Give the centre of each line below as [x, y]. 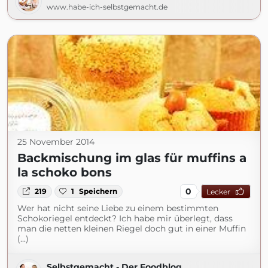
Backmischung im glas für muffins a [132, 158]
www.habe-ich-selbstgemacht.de [107, 7]
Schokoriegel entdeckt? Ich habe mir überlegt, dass [125, 218]
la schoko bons [65, 172]
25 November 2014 [56, 142]
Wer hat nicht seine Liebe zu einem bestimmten [118, 208]
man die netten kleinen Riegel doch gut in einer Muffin [132, 229]
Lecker [218, 191]
